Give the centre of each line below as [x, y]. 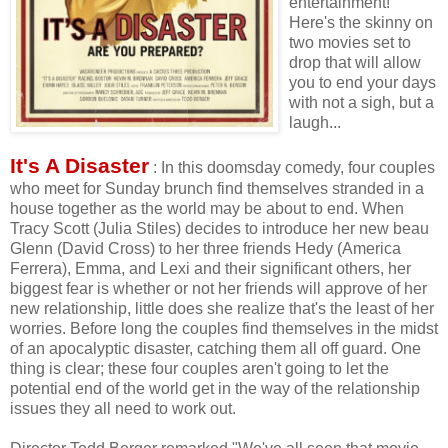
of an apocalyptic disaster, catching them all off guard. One [215, 348]
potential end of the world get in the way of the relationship [215, 388]
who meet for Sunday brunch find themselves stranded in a [217, 188]
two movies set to [350, 42]
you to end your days [362, 82]
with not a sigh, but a [361, 102]
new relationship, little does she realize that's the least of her [222, 308]
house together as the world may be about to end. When [207, 208]
